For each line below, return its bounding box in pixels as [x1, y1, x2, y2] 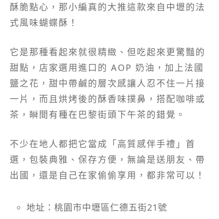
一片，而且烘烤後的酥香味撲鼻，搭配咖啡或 [10, 92, 205, 105]
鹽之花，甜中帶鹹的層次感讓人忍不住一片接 [10, 77, 205, 89]
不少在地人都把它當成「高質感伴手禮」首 [10, 137, 196, 150]
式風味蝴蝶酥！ [10, 16, 78, 28]
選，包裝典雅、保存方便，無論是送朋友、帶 [10, 153, 205, 165]
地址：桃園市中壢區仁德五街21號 [26, 201, 167, 213]
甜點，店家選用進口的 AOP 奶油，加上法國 [10, 61, 204, 73]
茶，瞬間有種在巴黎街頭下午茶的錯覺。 [10, 108, 186, 120]
